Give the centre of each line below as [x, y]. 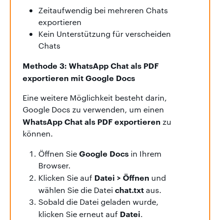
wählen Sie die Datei [77, 190]
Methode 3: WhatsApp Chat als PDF [91, 65]
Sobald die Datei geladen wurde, [98, 201]
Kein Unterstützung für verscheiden [105, 33]
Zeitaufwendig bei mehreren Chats [103, 10]
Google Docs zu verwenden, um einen [93, 109]
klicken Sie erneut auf [79, 214]
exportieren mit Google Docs [79, 77]
